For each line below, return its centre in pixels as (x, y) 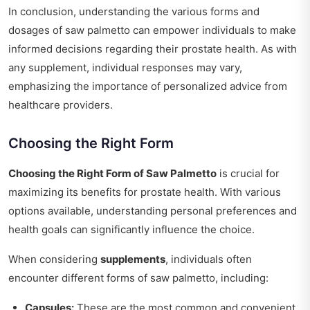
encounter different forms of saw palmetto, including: (138, 278)
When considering (54, 259)
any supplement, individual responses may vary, (125, 68)
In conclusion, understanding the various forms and (134, 12)
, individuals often (209, 259)
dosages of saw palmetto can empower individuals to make (152, 30)
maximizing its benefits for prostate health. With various (145, 192)
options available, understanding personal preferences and (153, 211)
